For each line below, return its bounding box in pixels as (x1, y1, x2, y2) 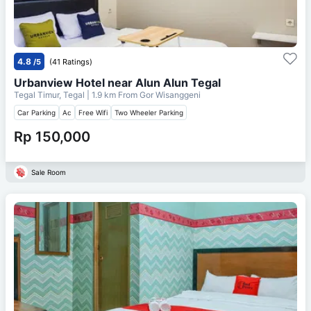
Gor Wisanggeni (140, 89, 201, 100)
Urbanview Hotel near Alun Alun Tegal (14, 75, 221, 90)
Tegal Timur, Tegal (14, 89, 87, 100)
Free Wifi (78, 108, 108, 117)
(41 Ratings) (49, 56, 92, 67)
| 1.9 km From (87, 89, 137, 100)
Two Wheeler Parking (115, 108, 183, 117)
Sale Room (31, 167, 66, 176)
